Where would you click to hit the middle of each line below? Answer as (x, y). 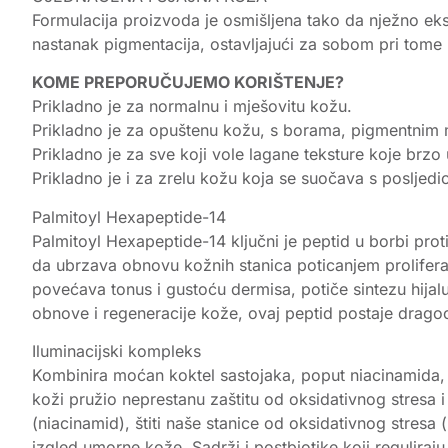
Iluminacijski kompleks (116, 350)
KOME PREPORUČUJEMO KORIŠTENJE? (188, 82)
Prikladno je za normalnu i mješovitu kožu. (192, 106)
